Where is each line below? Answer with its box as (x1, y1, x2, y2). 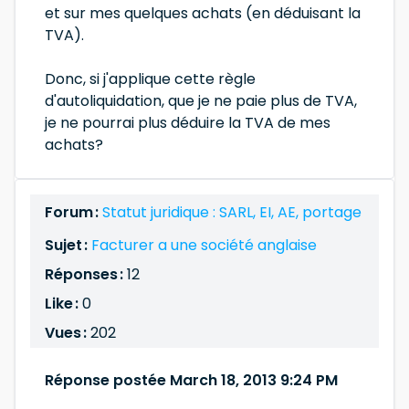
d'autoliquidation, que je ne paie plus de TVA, (45, 90, 357, 111)
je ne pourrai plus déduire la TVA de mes (45, 112, 330, 133)
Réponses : (45, 264, 127, 285)
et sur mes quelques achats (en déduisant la (45, 3, 361, 24)
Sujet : (45, 235, 91, 256)
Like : (45, 293, 79, 314)
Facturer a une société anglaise (91, 235, 317, 256)
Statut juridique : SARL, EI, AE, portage (102, 202, 362, 223)
